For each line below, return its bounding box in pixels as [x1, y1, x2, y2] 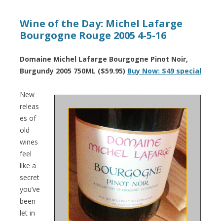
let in [20, 208, 35, 218]
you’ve [20, 184, 40, 194]
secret [20, 172, 39, 182]
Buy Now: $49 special [127, 66, 201, 75]
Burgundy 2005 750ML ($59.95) [20, 66, 127, 75]
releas [20, 101, 39, 111]
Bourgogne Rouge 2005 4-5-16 [20, 28, 166, 42]
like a [20, 160, 36, 170]
